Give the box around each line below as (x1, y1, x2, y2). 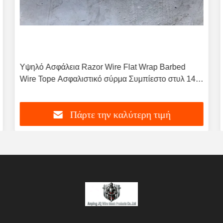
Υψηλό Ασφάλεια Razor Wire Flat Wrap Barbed (19, 63, 186, 71)
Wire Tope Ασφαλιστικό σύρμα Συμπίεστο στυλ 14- (19, 75, 198, 83)
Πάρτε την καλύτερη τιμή (70, 109, 171, 120)
